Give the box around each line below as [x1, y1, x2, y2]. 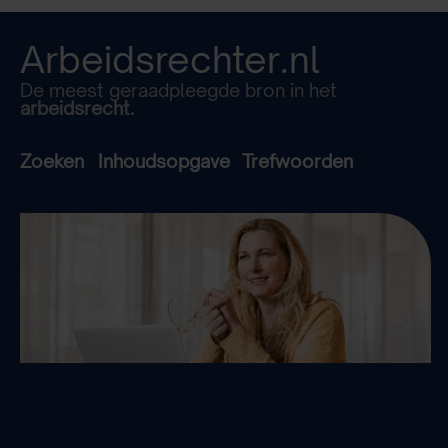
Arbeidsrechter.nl [20, 37, 320, 83]
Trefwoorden [242, 150, 353, 173]
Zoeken [20, 150, 98, 173]
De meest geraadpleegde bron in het [20, 79, 337, 102]
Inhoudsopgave [98, 150, 230, 173]
